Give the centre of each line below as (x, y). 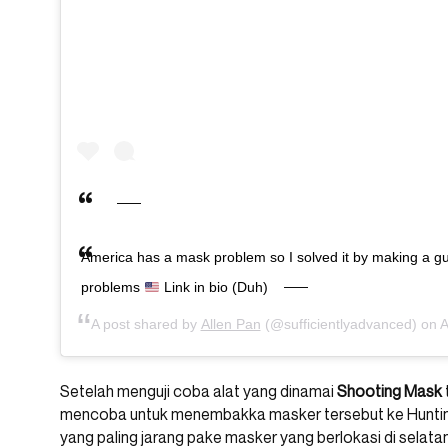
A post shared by (145, 324)
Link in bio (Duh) (213, 287)
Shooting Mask (389, 391)
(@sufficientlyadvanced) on (350, 324)
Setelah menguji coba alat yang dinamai (198, 391)
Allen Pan (230, 324)
